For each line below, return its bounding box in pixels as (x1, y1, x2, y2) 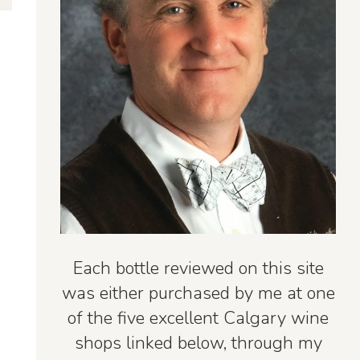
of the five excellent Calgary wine (67, 306, 329, 331)
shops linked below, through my (74, 331, 322, 356)
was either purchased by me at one (61, 281, 335, 306)
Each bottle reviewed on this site (72, 256, 324, 281)
